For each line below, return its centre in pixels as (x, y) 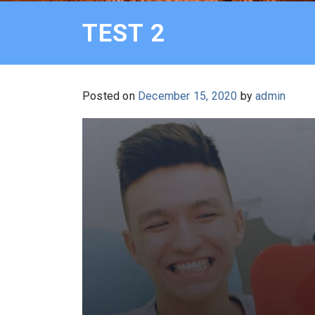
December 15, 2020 (188, 96)
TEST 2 (124, 33)
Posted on (110, 96)
